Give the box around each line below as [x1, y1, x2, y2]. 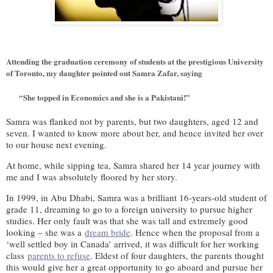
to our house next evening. [6, 138, 107, 151]
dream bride [85, 225, 130, 238]
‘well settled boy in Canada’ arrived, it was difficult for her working [6, 237, 259, 250]
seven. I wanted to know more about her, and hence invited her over [6, 126, 263, 139]
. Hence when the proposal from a [130, 225, 260, 238]
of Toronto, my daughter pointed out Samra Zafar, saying [6, 66, 202, 79]
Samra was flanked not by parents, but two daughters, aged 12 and [6, 115, 258, 127]
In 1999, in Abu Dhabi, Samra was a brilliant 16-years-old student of [6, 191, 267, 204]
